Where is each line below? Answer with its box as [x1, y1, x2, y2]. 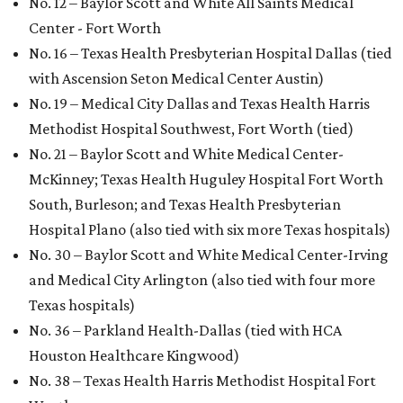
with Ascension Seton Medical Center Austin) [29, 69, 324, 88]
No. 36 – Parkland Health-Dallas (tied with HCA [29, 321, 342, 340]
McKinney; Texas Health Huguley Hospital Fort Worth [29, 170, 383, 189]
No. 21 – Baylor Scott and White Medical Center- [29, 145, 344, 164]
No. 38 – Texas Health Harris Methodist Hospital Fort [29, 372, 376, 390]
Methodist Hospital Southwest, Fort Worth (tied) [29, 120, 354, 139]
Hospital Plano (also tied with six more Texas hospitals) [29, 220, 390, 239]
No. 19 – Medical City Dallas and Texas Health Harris [29, 94, 370, 113]
